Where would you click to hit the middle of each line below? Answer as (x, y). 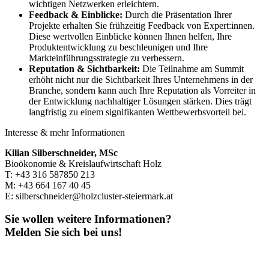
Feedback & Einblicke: (76, 14)
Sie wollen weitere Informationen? (88, 219)
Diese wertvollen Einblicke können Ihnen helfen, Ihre (130, 36)
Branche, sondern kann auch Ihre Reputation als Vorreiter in (142, 90)
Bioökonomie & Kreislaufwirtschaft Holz (83, 163)
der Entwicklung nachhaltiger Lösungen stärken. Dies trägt (140, 101)
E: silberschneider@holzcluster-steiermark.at (89, 196)
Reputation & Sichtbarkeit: (84, 68)
